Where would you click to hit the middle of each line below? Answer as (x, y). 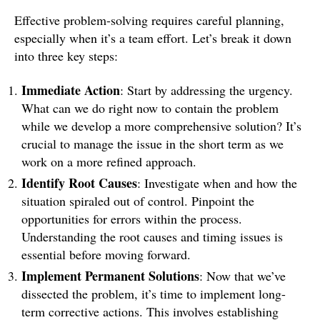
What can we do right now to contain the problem (150, 107)
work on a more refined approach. (109, 161)
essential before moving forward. (106, 254)
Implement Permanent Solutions (110, 275)
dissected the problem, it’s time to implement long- (154, 293)
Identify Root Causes (79, 182)
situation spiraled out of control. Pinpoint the (138, 200)
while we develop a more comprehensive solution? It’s (161, 125)
